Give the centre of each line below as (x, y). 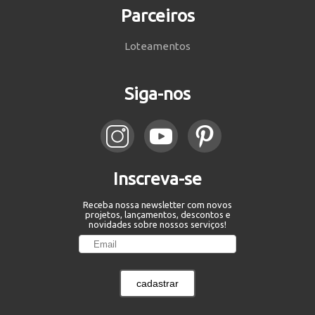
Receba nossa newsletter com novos (157, 205)
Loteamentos (157, 46)
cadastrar (157, 284)
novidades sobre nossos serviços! (157, 225)
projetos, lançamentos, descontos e (157, 215)
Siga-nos (157, 94)
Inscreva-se (157, 179)
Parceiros (157, 16)
